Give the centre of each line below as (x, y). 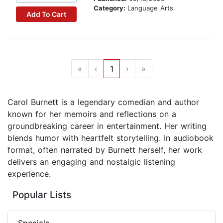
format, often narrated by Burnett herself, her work (105, 150)
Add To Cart (46, 14)
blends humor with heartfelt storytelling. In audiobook (111, 138)
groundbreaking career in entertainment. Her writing (107, 126)
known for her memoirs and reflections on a (92, 114)
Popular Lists (42, 195)
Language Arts (150, 8)
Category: (111, 8)
